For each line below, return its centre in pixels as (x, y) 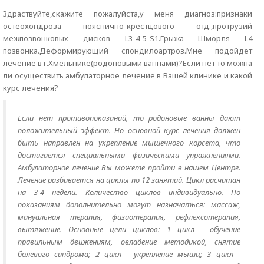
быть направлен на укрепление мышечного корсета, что (129, 143)
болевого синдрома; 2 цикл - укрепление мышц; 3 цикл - (129, 254)
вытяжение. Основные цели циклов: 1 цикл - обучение (129, 229)
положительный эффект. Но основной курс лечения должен (129, 130)
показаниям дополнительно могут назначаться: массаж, (129, 204)
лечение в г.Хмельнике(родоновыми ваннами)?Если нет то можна (128, 63)
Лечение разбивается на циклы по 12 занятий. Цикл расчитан (129, 180)
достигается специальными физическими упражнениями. (129, 155)
